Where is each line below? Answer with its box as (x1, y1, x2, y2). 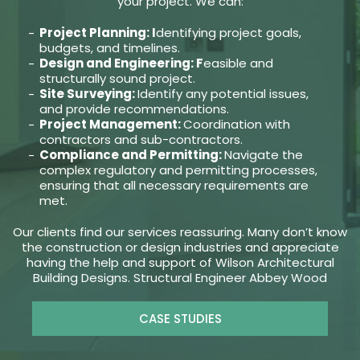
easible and (202, 55, 273, 72)
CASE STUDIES (138, 310, 222, 328)
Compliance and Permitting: (39, 146, 224, 164)
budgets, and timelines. (39, 39, 180, 57)
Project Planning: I (39, 24, 156, 42)
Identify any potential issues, (137, 85, 309, 103)
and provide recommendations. (39, 100, 229, 118)
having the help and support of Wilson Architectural (26, 254, 334, 272)
